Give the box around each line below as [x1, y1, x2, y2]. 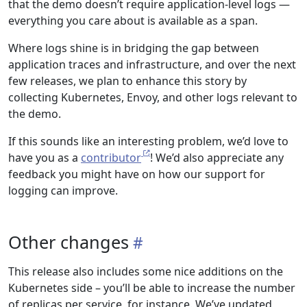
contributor [81, 150, 141, 165]
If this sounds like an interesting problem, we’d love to [8, 134, 288, 149]
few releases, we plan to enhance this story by [8, 73, 247, 88]
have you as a [8, 150, 81, 165]
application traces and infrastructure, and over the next [8, 57, 296, 72]
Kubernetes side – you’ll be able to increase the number [8, 280, 295, 295]
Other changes [8, 230, 129, 254]
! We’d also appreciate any [150, 150, 284, 165]
